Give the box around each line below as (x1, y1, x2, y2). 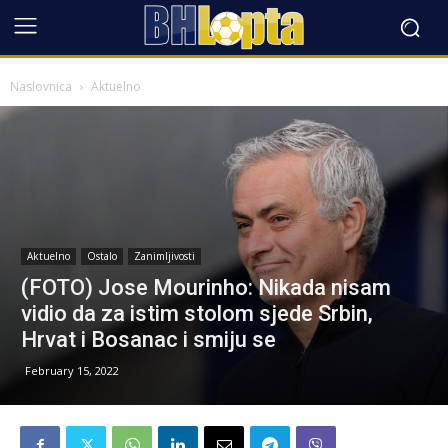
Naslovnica (10, 78, 72, 95)
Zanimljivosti (134, 248, 195, 263)
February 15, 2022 (25, 362, 119, 378)
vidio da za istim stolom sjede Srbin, (21, 300, 373, 326)
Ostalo (87, 248, 117, 263)
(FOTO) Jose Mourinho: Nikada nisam (21, 274, 391, 300)
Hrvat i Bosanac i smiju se (21, 326, 276, 352)
